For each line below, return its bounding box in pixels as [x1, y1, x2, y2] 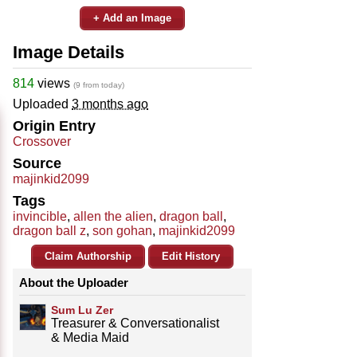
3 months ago [72, 96, 148, 111]
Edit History [162, 249, 220, 262]
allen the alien [73, 209, 153, 223]
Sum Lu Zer [51, 303, 113, 316]
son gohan [92, 223, 152, 237]
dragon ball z [13, 223, 86, 237]
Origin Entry [13, 117, 96, 134]
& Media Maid [51, 330, 129, 344]
